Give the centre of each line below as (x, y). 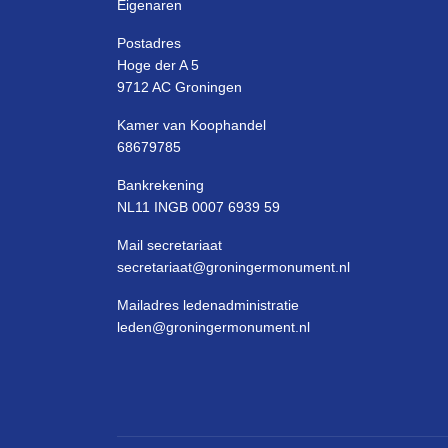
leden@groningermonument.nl (213, 327)
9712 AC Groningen (179, 87)
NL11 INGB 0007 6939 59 (198, 207)
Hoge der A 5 (158, 65)
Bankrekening (160, 185)
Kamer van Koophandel (191, 125)
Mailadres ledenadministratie (208, 305)
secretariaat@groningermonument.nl (233, 267)
